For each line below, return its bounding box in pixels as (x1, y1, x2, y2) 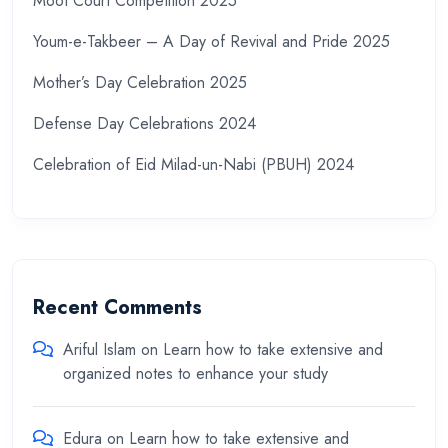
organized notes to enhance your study (63, 362, 328, 386)
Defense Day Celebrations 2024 (33, 111, 256, 135)
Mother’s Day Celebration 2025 (33, 70, 247, 94)
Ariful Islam (63, 338, 136, 362)
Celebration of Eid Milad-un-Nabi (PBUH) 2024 (33, 152, 354, 176)
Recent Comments (33, 293, 202, 323)
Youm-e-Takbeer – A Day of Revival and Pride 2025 (33, 29, 390, 53)
